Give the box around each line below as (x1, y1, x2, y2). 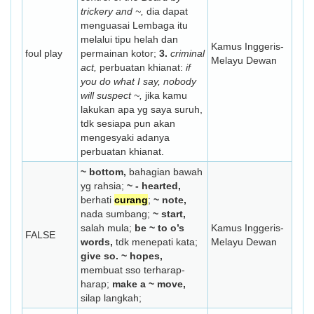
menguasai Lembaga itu (81, 20, 188, 31)
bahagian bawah (126, 166, 203, 177)
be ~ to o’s (135, 222, 184, 233)
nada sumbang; (81, 208, 153, 219)
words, (81, 236, 113, 247)
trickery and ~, (81, 6, 144, 17)
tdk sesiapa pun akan (81, 118, 175, 129)
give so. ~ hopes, (81, 250, 163, 261)
